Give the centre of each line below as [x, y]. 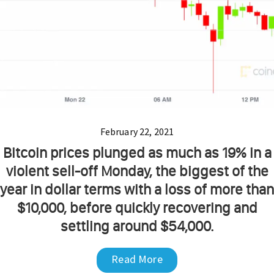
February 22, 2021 [137, 131]
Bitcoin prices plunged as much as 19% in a [137, 152]
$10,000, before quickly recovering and [137, 207]
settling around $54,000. [137, 226]
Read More [137, 259]
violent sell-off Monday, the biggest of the [137, 171]
